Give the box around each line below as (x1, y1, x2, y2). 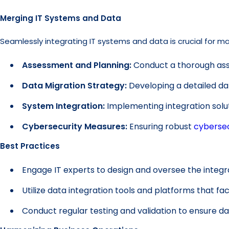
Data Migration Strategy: (22, 80, 127, 91)
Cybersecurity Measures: (22, 121, 127, 132)
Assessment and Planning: (22, 59, 133, 71)
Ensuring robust (127, 121, 194, 132)
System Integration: (22, 100, 107, 112)
